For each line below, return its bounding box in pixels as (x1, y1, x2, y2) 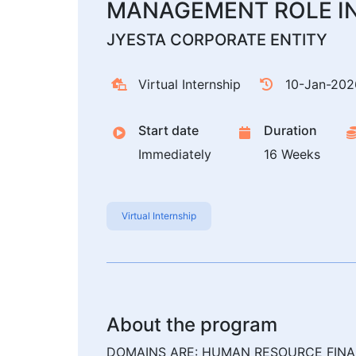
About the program (106, 313, 277, 337)
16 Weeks (263, 146, 320, 163)
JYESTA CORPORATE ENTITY (106, 30, 327, 50)
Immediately (138, 146, 211, 163)
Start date (138, 122, 199, 139)
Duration (263, 122, 317, 139)
